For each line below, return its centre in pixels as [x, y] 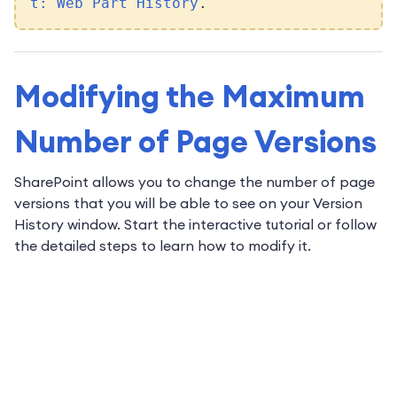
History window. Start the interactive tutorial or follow [195, 225]
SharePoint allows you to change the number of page [195, 182]
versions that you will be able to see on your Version [188, 203]
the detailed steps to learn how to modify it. [163, 246]
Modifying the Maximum [190, 97]
